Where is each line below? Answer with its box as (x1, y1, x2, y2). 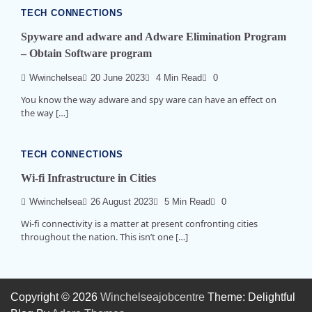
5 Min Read (162, 197, 210, 208)
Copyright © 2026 (10, 291, 100, 304)
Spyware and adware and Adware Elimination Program (21, 31, 286, 43)
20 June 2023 (91, 72, 145, 83)
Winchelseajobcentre (100, 291, 205, 304)
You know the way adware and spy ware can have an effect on (21, 93, 276, 106)
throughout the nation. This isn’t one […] (21, 231, 188, 244)
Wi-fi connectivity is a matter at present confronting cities (21, 217, 258, 231)
